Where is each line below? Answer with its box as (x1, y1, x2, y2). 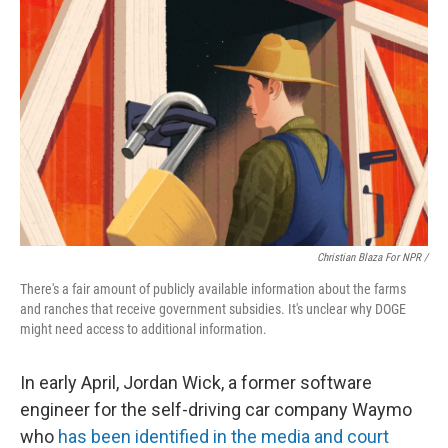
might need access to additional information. (20, 321, 267, 337)
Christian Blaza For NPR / (317, 251, 428, 264)
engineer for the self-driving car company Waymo (20, 399, 412, 420)
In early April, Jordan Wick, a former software (20, 372, 372, 393)
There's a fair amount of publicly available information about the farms (20, 281, 406, 297)
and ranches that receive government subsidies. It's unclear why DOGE (20, 301, 406, 317)
